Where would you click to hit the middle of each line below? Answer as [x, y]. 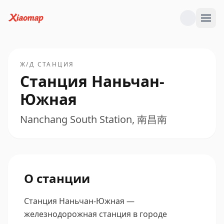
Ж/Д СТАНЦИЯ [47, 64]
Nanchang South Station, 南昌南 [93, 119]
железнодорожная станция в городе [95, 214]
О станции [57, 178]
